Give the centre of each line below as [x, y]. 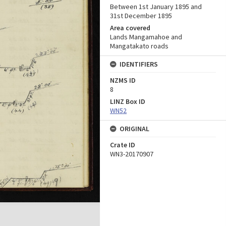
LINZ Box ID [128, 101]
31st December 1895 [141, 16]
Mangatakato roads [139, 46]
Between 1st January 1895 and [156, 7]
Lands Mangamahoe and [146, 37]
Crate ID [123, 145]
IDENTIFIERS [139, 64]
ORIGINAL [134, 129]
